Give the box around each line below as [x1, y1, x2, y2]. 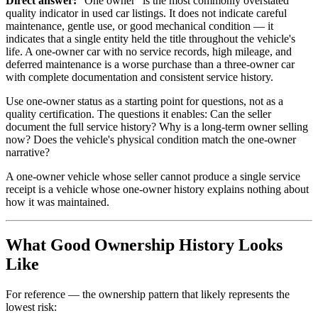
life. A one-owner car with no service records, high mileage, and [6, 45, 292, 57]
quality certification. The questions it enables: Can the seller [6, 107, 271, 120]
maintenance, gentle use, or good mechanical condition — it [6, 19, 273, 32]
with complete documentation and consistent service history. [6, 70, 273, 83]
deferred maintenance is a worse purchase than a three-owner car [6, 57, 295, 70]
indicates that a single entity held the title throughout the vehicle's [6, 32, 295, 45]
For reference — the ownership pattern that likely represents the [6, 287, 290, 300]
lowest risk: [6, 300, 57, 313]
